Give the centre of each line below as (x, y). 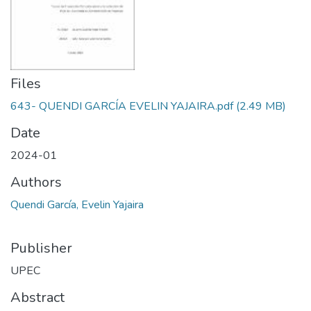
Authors (36, 182)
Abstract (37, 297)
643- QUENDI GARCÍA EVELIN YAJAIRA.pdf (122, 106)
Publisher (41, 248)
